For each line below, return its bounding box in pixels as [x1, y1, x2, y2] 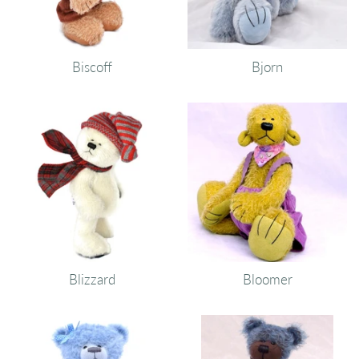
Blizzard [68, 271, 115, 288]
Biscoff [71, 58, 112, 75]
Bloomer [242, 271, 292, 288]
